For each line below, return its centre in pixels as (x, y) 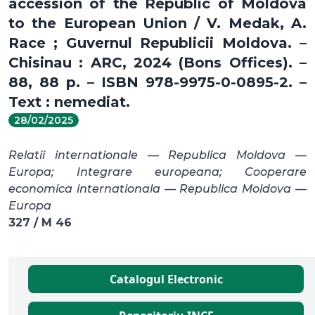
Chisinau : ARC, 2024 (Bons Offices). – (157, 62)
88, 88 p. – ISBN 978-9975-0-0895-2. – (157, 82)
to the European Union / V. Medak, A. (157, 23)
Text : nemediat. (69, 102)
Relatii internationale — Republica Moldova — (157, 155)
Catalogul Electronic (166, 279)
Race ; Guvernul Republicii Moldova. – (157, 43)
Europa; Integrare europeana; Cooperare (157, 172)
